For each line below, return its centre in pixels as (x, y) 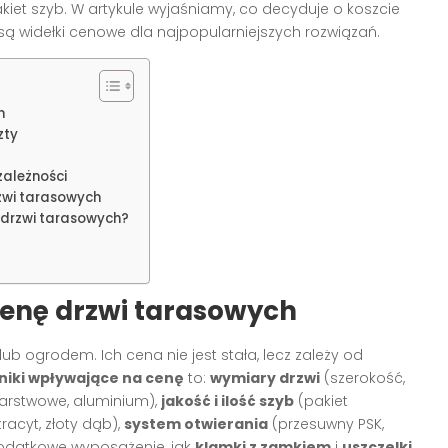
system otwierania (196, 423)
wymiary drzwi (265, 377)
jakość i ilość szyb (227, 400)
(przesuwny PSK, (326, 423)
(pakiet (321, 400)
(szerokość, (362, 377)
